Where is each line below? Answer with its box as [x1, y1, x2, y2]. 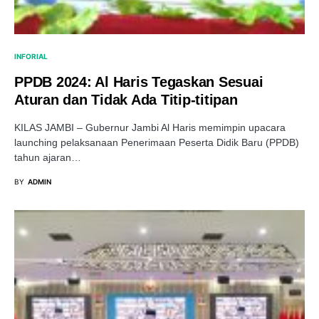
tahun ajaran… [14, 152, 81, 163]
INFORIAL [14, 52, 48, 61]
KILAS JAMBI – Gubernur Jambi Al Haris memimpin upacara [14, 122, 286, 133]
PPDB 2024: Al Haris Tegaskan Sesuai [14, 74, 263, 90]
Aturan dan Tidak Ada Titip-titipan [14, 92, 238, 108]
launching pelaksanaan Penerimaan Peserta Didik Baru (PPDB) [14, 137, 299, 148]
